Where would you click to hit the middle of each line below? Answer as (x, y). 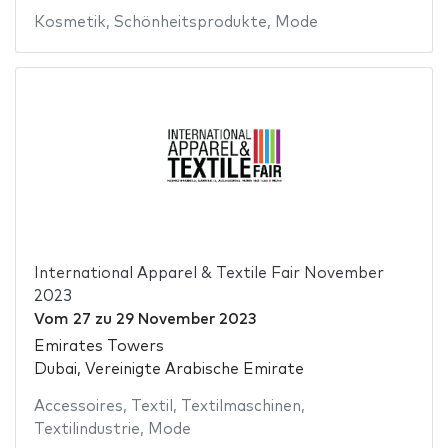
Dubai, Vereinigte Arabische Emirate (168, 369)
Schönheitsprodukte (190, 23)
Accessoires (78, 406)
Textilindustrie (86, 429)
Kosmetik (69, 23)
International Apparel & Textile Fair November (208, 274)
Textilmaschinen (240, 406)
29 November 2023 (185, 320)
